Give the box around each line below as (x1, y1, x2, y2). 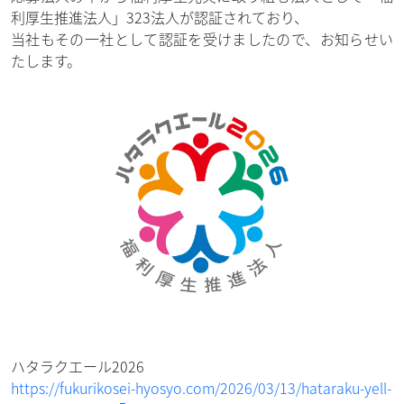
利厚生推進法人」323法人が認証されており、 (11, 6, 308, 29)
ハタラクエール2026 (11, 354, 144, 377)
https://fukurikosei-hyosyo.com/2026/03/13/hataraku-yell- (11, 376, 391, 399)
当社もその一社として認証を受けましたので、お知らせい (11, 28, 393, 50)
